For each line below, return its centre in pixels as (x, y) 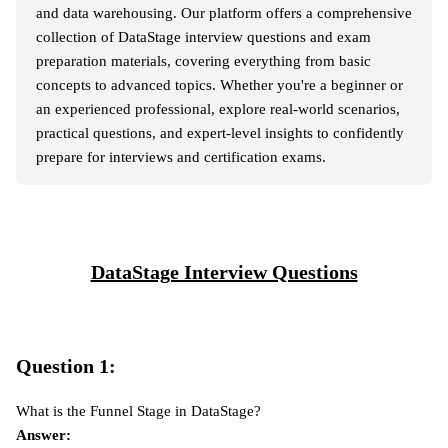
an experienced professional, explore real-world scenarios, (218, 109)
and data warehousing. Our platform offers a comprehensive (224, 13)
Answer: (43, 435)
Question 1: (66, 366)
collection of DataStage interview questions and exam (203, 37)
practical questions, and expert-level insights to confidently (220, 133)
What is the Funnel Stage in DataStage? (138, 411)
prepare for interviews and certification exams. (181, 157)
